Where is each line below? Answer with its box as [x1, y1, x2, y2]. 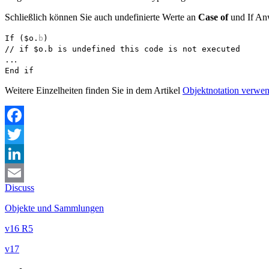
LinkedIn [5, 167, 40, 178]
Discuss [5, 182, 34, 193]
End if [5, 65, 34, 75]
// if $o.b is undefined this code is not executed [5, 44, 240, 53]
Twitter [5, 148, 32, 159]
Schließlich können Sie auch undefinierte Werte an [5, 11, 198, 22]
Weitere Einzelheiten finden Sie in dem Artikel [5, 85, 183, 95]
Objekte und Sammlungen [5, 202, 104, 213]
